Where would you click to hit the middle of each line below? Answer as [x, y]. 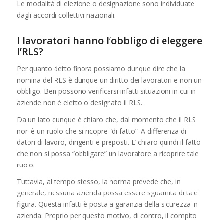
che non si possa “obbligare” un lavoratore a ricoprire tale [108, 153]
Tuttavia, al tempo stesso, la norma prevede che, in [98, 182]
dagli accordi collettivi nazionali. [66, 15]
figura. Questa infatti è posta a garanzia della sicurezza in [107, 204]
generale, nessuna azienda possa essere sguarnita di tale [107, 193]
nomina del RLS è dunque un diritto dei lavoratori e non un [109, 80]
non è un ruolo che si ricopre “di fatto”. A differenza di [101, 131]
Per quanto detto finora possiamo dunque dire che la [101, 68]
